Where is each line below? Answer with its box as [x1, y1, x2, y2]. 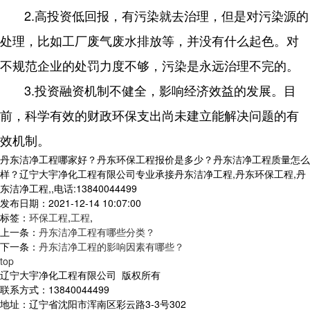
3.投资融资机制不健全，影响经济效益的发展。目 [24, 81, 296, 100]
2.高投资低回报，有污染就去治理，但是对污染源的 [24, 6, 309, 25]
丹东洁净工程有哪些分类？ [39, 225, 155, 239]
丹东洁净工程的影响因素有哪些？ [39, 239, 184, 254]
